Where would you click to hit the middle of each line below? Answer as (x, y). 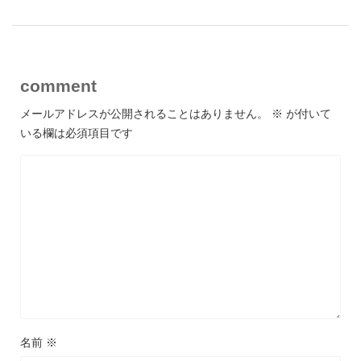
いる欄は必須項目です (77, 133)
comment (58, 85)
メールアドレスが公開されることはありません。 (144, 113)
